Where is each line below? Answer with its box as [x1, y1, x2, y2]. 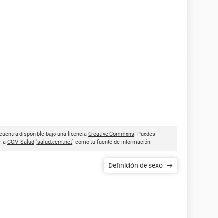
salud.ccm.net [37, 139, 72, 145]
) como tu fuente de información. [72, 139, 152, 145]
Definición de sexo [109, 162, 163, 169]
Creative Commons [88, 131, 134, 137]
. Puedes [134, 131, 155, 137]
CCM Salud [7, 139, 34, 145]
